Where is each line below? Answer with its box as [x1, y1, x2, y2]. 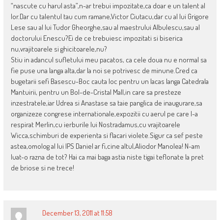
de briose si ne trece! [10, 163, 74, 173]
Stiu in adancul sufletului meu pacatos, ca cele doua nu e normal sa [10, 55, 207, 65]
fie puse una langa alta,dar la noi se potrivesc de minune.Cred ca [10, 66, 197, 76]
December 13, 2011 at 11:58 [42, 208, 112, 218]
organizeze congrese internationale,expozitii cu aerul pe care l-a [10, 109, 198, 119]
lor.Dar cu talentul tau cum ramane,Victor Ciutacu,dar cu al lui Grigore [10, 12, 209, 22]
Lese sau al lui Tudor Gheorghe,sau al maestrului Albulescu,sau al [10, 23, 200, 32]
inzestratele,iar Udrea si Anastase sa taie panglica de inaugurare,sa [10, 98, 202, 108]
